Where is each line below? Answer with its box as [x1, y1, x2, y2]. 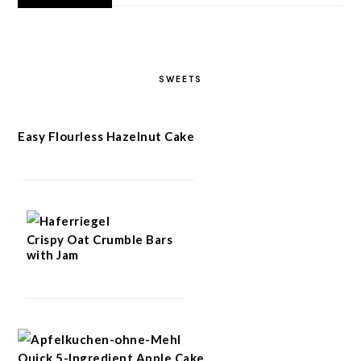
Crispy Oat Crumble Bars [26, 231, 173, 247]
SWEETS [159, 73, 202, 85]
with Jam [26, 247, 79, 262]
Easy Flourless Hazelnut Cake [18, 128, 195, 143]
